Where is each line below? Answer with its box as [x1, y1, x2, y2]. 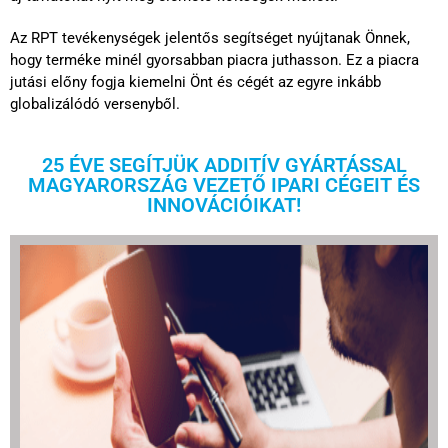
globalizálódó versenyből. [10, 94, 180, 113]
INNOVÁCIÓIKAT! [147, 192, 301, 217]
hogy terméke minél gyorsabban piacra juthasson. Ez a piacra [10, 50, 419, 69]
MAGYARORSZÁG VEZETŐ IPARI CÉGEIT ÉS [28, 172, 420, 197]
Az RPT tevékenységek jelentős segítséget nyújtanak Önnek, [10, 28, 410, 47]
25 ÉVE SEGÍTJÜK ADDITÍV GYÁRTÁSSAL [41, 152, 407, 177]
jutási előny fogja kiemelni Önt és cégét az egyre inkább [10, 72, 381, 91]
